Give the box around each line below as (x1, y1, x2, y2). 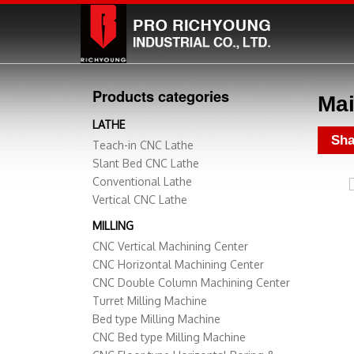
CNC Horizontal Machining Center (92, 258, 264, 272)
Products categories (92, 86, 229, 107)
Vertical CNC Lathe (92, 193, 187, 207)
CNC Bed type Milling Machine (92, 330, 246, 345)
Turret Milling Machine (92, 294, 207, 308)
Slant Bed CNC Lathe (92, 156, 199, 171)
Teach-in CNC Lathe (92, 138, 194, 153)
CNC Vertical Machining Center (92, 239, 248, 254)
